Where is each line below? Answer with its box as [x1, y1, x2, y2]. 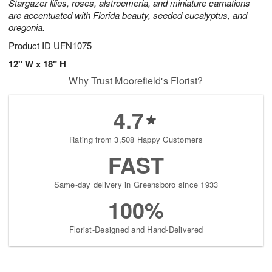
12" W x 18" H [8, 57, 66, 71]
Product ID [8, 39, 53, 52]
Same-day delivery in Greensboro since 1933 [53, 178, 219, 191]
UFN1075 [53, 39, 92, 52]
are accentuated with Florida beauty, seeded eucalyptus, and [8, 8, 247, 22]
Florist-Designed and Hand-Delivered [69, 223, 203, 236]
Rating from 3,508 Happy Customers [69, 134, 203, 146]
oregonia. [8, 21, 45, 34]
